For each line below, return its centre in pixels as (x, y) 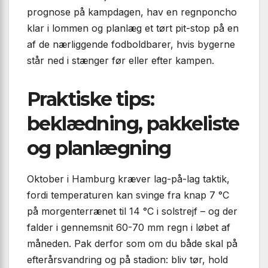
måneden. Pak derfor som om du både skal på (132, 244)
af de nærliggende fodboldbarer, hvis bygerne (131, 45)
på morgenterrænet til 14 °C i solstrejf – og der (132, 211)
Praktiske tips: (90, 99)
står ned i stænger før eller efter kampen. (121, 61)
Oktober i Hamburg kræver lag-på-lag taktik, (128, 179)
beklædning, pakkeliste (133, 124)
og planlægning (99, 148)
